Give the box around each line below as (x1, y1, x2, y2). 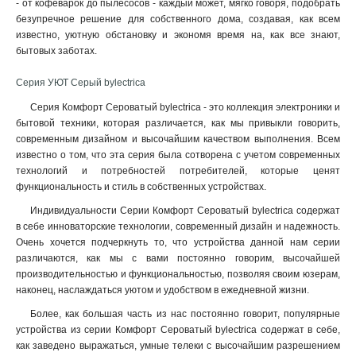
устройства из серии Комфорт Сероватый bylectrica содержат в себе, (16, 324, 340, 335)
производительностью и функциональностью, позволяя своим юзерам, (16, 269, 340, 280)
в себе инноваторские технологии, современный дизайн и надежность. (16, 221, 340, 232)
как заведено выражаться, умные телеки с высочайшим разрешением (16, 340, 340, 351)
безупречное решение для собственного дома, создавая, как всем (16, 14, 340, 25)
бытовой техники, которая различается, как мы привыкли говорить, (16, 118, 340, 129)
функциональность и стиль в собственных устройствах (16, 181, 264, 192)
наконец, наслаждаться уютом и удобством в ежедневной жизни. (16, 284, 309, 296)
